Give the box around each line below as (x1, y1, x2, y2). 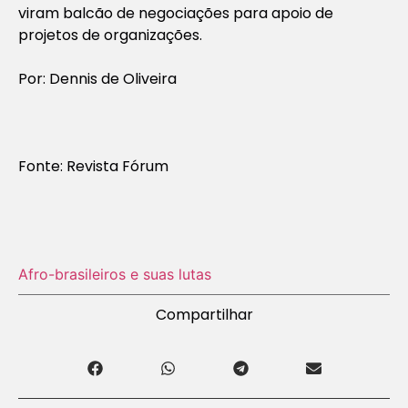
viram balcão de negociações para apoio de (18, 2, 333, 24)
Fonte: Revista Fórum (18, 155, 172, 177)
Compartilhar (155, 303, 253, 325)
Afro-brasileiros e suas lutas (18, 264, 211, 283)
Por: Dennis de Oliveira (18, 67, 177, 89)
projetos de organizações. (18, 24, 202, 46)
